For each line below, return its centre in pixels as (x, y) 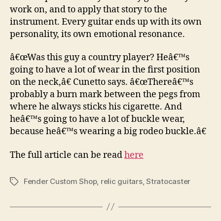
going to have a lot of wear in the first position (105, 70)
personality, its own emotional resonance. (97, 34)
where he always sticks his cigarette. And (96, 107)
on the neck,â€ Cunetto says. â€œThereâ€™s (102, 82)
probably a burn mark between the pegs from (105, 94)
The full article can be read (67, 155)
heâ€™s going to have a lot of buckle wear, (97, 119)
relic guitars (121, 181)
